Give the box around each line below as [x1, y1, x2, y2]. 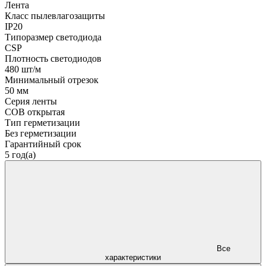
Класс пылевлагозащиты [5, 10, 105, 21]
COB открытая [5, 106, 65, 117]
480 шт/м [5, 64, 41, 74]
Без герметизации [5, 128, 77, 138]
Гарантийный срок [5, 138, 81, 149]
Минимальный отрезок [5, 74, 99, 85]
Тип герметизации [5, 117, 80, 128]
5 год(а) [5, 149, 36, 160]
